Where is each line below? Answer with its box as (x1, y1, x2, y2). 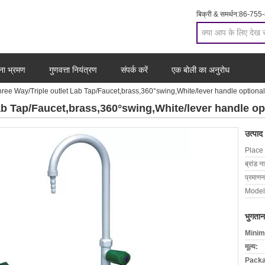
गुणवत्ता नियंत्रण (49, 65, 97, 75)
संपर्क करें (121, 65, 148, 75)
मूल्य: (245, 243, 258, 251)
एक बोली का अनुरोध (172, 65, 230, 75)
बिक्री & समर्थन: (196, 10, 239, 18)
